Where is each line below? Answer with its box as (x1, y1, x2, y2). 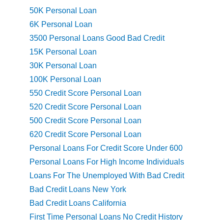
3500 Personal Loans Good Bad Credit (29, 34, 165, 43)
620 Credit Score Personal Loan (29, 130, 141, 139)
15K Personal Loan (29, 48, 97, 56)
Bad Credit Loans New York (29, 185, 126, 194)
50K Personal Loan (29, 6, 97, 15)
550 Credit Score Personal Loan (29, 89, 141, 98)
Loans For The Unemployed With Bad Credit (29, 171, 184, 180)
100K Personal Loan (29, 75, 101, 84)
